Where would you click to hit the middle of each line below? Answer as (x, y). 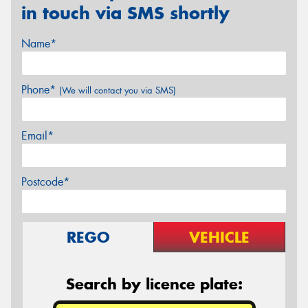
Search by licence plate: (154, 284)
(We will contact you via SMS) (118, 90)
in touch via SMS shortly (125, 13)
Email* (37, 135)
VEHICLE (219, 237)
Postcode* (45, 181)
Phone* (40, 89)
